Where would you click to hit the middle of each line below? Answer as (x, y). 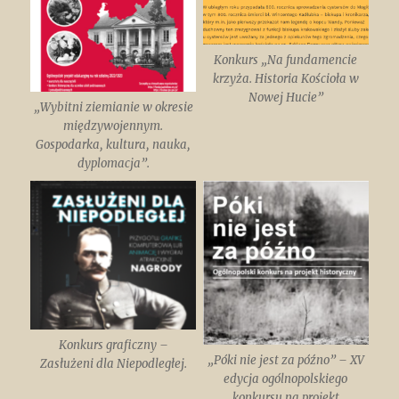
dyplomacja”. (113, 164)
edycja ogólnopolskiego (286, 379)
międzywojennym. (114, 126)
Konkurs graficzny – (113, 345)
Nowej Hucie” (285, 97)
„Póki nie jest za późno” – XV (285, 361)
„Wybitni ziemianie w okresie (113, 108)
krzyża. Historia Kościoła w (285, 78)
